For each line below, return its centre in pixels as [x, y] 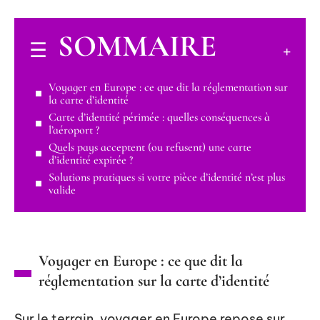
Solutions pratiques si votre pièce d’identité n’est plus [167, 177]
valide [62, 190]
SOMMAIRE [137, 46]
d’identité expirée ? [91, 160]
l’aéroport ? [74, 130]
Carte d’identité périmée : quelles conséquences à [159, 117]
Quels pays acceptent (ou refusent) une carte [150, 147]
